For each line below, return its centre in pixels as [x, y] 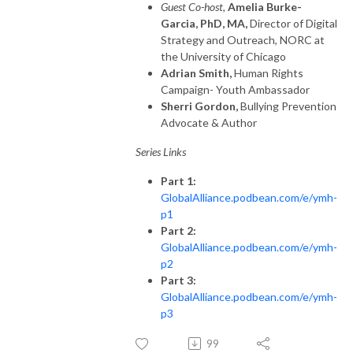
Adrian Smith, [197, 72]
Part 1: [178, 180]
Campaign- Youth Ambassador [235, 89]
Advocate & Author [209, 122]
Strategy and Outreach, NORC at [243, 39]
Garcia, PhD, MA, [205, 23]
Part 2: [178, 230]
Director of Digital [294, 23]
